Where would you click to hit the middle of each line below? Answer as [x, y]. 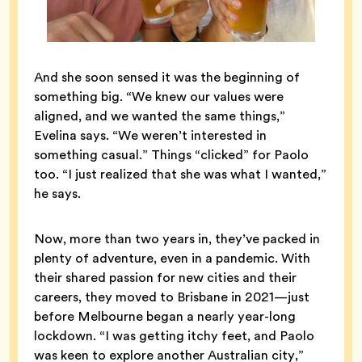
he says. [59, 193]
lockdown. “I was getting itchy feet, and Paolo [174, 335]
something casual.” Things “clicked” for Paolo [171, 154]
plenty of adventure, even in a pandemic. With [172, 258]
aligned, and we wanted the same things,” [160, 116]
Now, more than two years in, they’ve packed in [177, 238]
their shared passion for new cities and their [165, 277]
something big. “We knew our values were [159, 96]
